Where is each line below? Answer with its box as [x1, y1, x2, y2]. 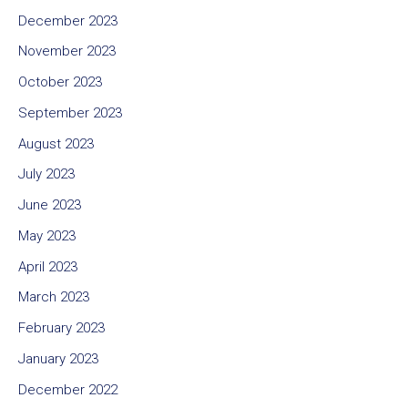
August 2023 [18, 135, 94, 152]
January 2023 [18, 350, 98, 367]
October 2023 [18, 74, 102, 91]
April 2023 [18, 258, 77, 275]
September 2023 [18, 104, 122, 121]
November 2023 [18, 43, 116, 60]
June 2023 [18, 197, 81, 214]
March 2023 [18, 289, 89, 306]
